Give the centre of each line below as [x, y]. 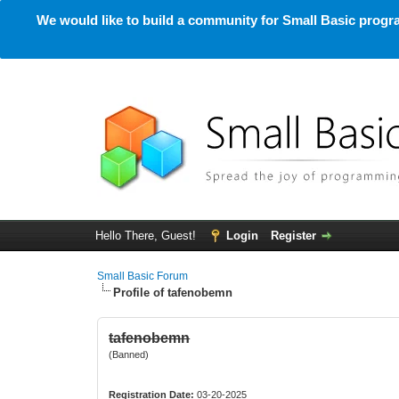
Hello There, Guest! [147, 236]
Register [293, 236]
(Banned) [129, 354]
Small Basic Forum [143, 276]
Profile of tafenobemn [173, 293]
